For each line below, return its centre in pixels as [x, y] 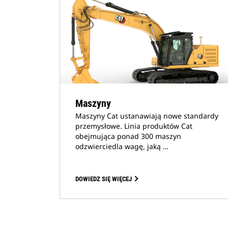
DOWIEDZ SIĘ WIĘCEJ [104, 179]
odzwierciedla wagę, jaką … [122, 146]
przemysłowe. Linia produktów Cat [134, 126]
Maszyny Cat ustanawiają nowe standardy [147, 116]
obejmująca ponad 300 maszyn [128, 136]
